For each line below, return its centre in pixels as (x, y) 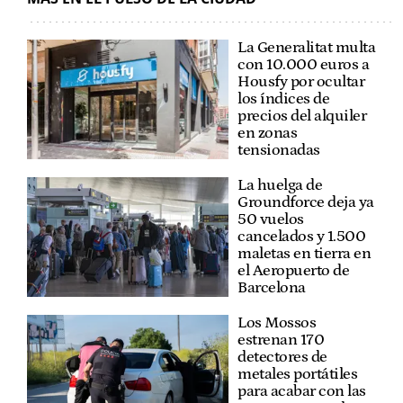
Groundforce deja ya (306, 202)
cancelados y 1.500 (301, 236)
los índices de (283, 99)
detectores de (282, 357)
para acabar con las (302, 391)
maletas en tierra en (304, 253)
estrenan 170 (281, 340)
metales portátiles (297, 374)
